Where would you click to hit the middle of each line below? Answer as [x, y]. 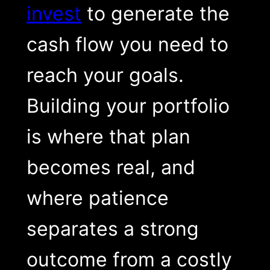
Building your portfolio [128, 106]
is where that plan [108, 137]
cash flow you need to [127, 45]
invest [54, 14]
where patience [97, 198]
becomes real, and [111, 168]
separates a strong [112, 229]
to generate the [155, 14]
